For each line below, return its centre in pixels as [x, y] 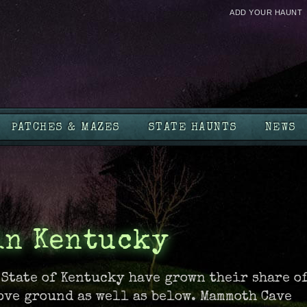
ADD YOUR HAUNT [266, 12]
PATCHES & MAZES [66, 128]
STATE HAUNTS [193, 128]
